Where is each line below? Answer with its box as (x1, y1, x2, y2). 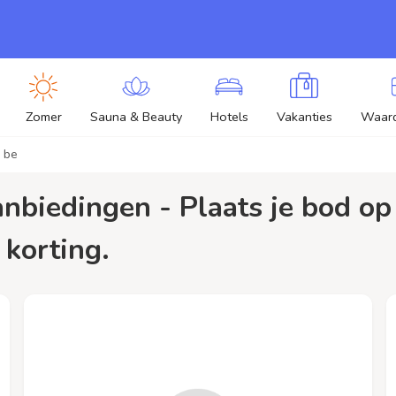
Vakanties (276, 108, 332, 126)
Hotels (209, 108, 248, 126)
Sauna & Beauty (89, 108, 182, 126)
